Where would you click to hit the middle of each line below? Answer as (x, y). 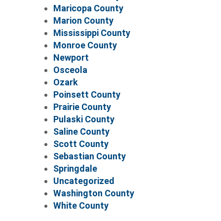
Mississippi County (92, 33)
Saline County (81, 131)
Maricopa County (88, 8)
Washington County (93, 193)
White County (81, 205)
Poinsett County (87, 94)
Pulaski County (84, 119)
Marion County (83, 20)
